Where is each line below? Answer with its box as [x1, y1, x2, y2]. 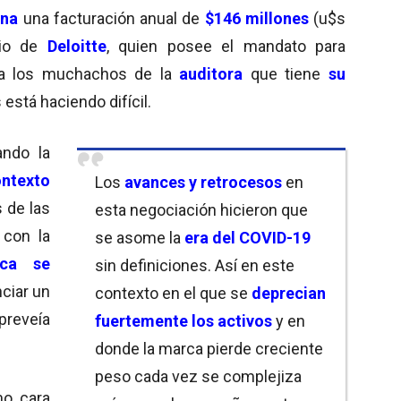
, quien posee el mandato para [106, 36, 346, 55]
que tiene [243, 64, 321, 83]
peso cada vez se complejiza [95, 366, 302, 386]
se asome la [95, 227, 184, 247]
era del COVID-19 [184, 227, 311, 247]
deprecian [252, 283, 326, 303]
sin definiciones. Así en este [95, 255, 294, 275]
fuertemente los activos [95, 311, 272, 330]
